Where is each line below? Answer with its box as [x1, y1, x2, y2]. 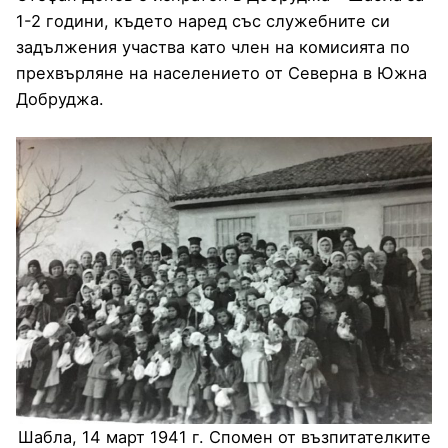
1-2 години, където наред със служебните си [16, 10, 390, 31]
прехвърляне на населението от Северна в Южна [16, 62, 427, 83]
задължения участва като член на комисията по [16, 36, 410, 57]
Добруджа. [16, 88, 104, 109]
